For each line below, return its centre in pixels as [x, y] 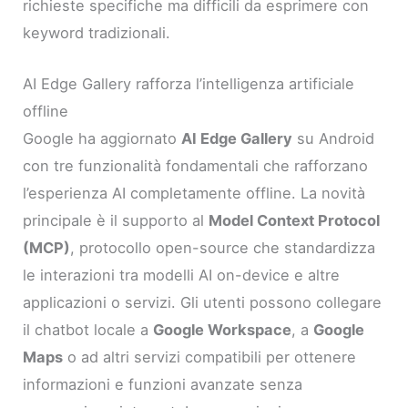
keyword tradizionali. [97, 33]
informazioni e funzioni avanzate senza [163, 385]
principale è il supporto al [116, 221]
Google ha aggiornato [102, 139]
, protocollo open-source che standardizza [223, 248]
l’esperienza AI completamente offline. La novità [194, 194]
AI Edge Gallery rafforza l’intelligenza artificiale [189, 84]
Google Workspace [223, 330]
